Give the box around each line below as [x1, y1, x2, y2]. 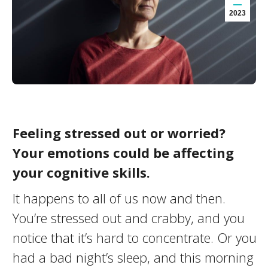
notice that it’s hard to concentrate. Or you [12, 229, 257, 246]
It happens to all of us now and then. [12, 189, 226, 207]
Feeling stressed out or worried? [12, 124, 226, 142]
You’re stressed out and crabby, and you [12, 209, 245, 227]
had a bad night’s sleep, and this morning [12, 248, 254, 266]
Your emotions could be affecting [12, 144, 234, 162]
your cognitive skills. [12, 163, 150, 181]
